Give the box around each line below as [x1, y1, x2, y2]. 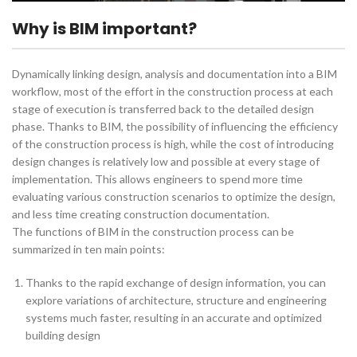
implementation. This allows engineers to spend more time [12, 172, 303, 186]
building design [25, 328, 100, 343]
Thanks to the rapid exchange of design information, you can [25, 276, 326, 290]
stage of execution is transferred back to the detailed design [12, 102, 314, 116]
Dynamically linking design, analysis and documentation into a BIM [12, 67, 337, 81]
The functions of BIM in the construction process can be [12, 225, 294, 239]
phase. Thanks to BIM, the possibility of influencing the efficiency [12, 120, 338, 134]
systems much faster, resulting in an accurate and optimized [25, 311, 322, 325]
